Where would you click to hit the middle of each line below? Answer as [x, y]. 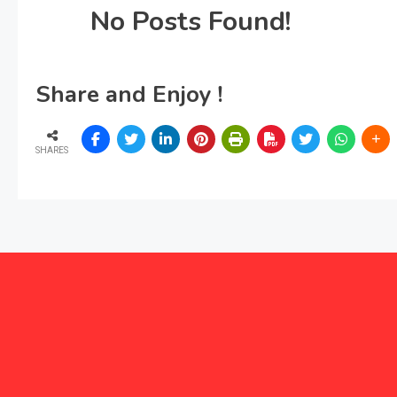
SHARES [52, 150]
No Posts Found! [191, 22]
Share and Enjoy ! [129, 94]
